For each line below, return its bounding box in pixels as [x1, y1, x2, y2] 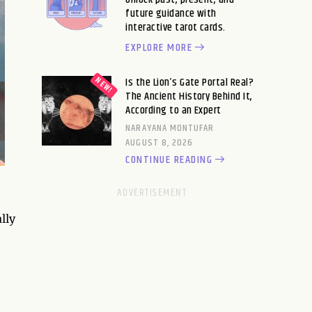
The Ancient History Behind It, [125, 87, 253, 105]
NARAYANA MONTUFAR [125, 120, 214, 136]
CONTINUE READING [125, 150, 213, 169]
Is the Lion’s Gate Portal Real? [125, 73, 254, 91]
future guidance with [125, 4, 217, 22]
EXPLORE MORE [125, 38, 193, 56]
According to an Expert [125, 101, 221, 119]
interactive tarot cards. [125, 18, 226, 36]
